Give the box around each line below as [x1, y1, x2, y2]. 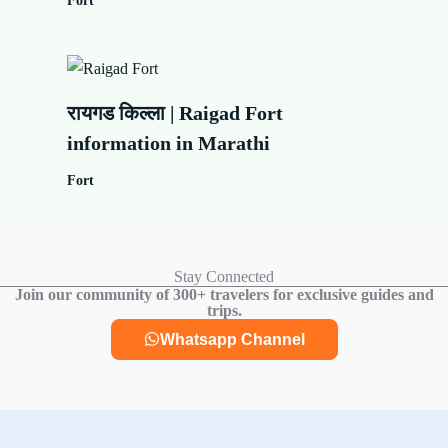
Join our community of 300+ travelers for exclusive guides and [14, 285, 434, 303]
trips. [206, 301, 242, 319]
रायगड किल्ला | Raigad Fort [67, 102, 284, 125]
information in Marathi [67, 132, 271, 155]
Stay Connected [174, 267, 274, 285]
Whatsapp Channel [159, 330, 305, 348]
